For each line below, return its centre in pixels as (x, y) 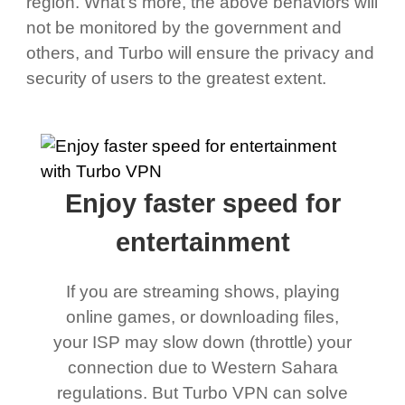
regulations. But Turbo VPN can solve (202, 393)
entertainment (202, 243)
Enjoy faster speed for (202, 204)
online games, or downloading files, (202, 317)
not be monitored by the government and (184, 27)
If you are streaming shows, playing (202, 292)
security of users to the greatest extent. (176, 78)
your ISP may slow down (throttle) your (202, 343)
